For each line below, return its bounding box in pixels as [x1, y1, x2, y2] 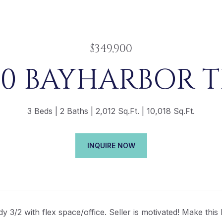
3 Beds [27, 106, 53, 116]
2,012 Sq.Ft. [96, 106, 139, 116]
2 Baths [60, 106, 88, 116]
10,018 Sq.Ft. [147, 106, 195, 116]
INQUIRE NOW [87, 141, 135, 150]
